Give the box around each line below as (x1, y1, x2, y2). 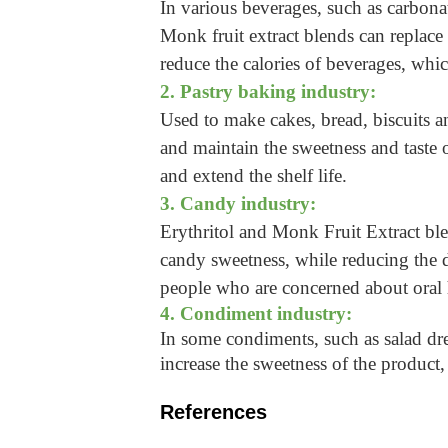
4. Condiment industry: (160, 302, 352, 324)
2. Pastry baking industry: (160, 80, 376, 102)
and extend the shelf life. (160, 164, 347, 186)
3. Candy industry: (160, 192, 316, 214)
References (160, 400, 267, 423)
